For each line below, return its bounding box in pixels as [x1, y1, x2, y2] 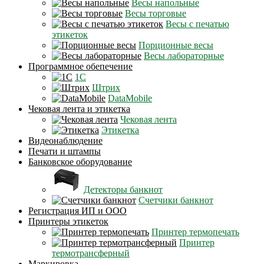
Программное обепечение [28, 61, 133, 71]
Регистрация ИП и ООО [28, 205, 127, 216]
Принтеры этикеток [28, 216, 108, 226]
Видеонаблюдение [28, 135, 103, 146]
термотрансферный [52, 247, 130, 258]
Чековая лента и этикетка [28, 103, 130, 114]
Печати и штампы [28, 146, 101, 156]
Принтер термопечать [151, 226, 239, 237]
